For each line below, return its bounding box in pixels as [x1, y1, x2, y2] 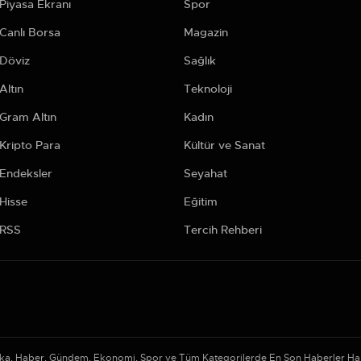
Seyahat [183, 165, 227, 180]
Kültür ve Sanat [183, 137, 265, 152]
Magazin [183, 24, 228, 39]
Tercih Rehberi [183, 222, 262, 237]
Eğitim [183, 193, 218, 209]
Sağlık [183, 52, 216, 68]
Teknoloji [183, 81, 232, 96]
